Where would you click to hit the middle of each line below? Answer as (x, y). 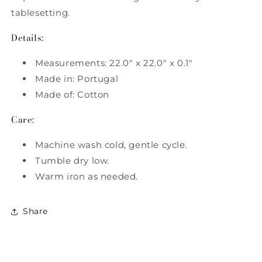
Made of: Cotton (72, 95)
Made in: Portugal (77, 79)
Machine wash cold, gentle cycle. (111, 144)
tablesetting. (41, 13)
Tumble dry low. (72, 160)
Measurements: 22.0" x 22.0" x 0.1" (114, 63)
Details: (27, 38)
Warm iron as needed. (87, 176)
